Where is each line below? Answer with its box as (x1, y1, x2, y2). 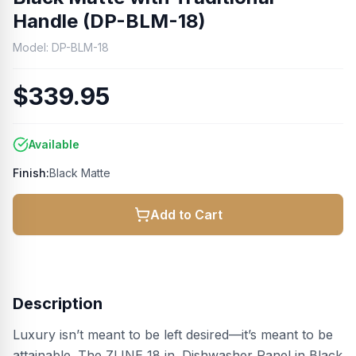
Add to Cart (149, 207, 222, 222)
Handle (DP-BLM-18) (13, 10, 206, 33)
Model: (13, 41, 52, 54)
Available (29, 137, 79, 151)
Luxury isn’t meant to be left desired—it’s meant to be (13, 327, 333, 342)
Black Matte (49, 166, 110, 180)
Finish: (13, 166, 49, 180)
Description (13, 294, 103, 313)
